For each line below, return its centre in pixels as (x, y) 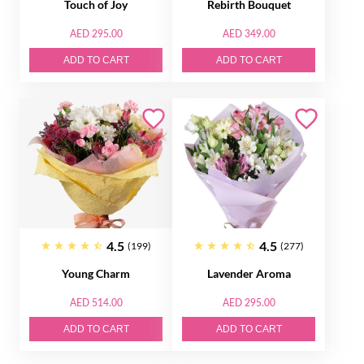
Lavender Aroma (249, 273)
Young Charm (96, 273)
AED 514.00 (96, 303)
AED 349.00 (249, 34)
